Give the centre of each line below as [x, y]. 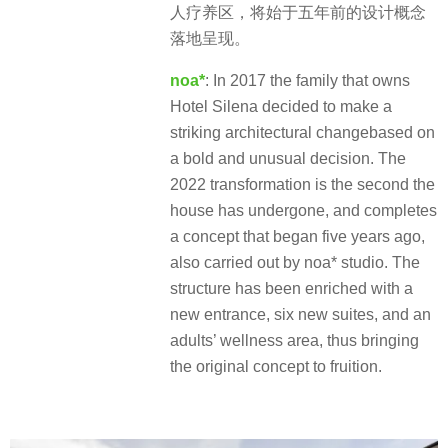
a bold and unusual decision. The [288, 159]
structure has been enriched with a [291, 289]
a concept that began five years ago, [297, 237]
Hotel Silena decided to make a [281, 107]
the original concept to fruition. [276, 367]
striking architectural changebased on [302, 133]
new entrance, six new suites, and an [300, 315]
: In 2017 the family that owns [307, 81]
